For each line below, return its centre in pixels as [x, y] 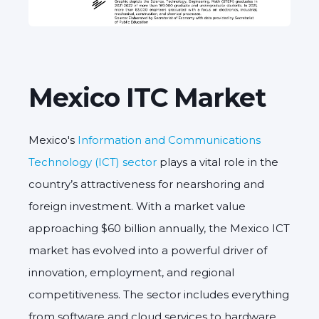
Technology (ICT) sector [93, 162]
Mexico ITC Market [147, 97]
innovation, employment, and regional [131, 272]
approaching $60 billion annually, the [129, 228]
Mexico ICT [260, 228]
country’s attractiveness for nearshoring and [146, 184]
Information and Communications [169, 140]
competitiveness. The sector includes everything [159, 294]
